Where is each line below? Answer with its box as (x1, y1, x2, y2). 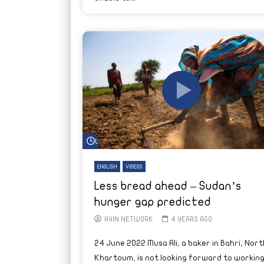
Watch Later (94, 138, 138, 146)
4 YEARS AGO (171, 215, 212, 223)
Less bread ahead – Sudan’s (94, 179, 242, 192)
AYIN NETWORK (104, 215, 153, 223)
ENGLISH (97, 163, 117, 170)
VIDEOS (125, 163, 143, 170)
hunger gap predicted (94, 195, 211, 208)
